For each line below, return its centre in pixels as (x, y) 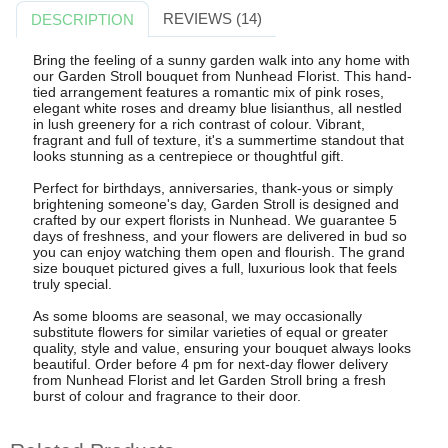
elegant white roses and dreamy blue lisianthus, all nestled (217, 108)
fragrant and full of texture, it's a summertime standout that (218, 140)
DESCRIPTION (83, 19)
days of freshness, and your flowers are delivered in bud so (219, 236)
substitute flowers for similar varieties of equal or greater (210, 332)
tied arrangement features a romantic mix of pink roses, (208, 92)
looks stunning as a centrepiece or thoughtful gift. (188, 156)
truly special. (72, 284)
